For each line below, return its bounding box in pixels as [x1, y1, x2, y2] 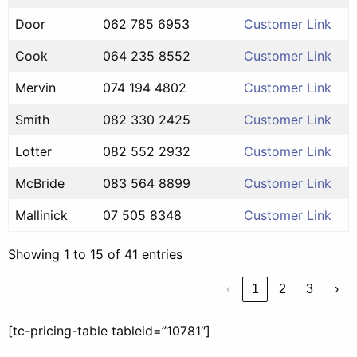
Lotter [15, 143, 52, 159]
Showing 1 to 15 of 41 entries [8, 245, 182, 262]
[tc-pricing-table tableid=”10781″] [8, 322, 210, 339]
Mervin [15, 79, 56, 96]
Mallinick [15, 206, 68, 223]
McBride [15, 175, 65, 191]
